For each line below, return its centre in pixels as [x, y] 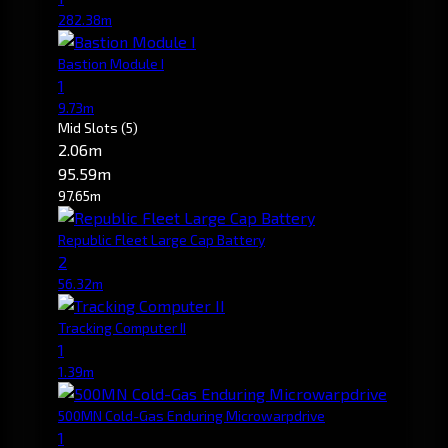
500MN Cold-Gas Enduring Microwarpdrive [191, 415]
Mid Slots [89, 127]
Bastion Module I [111, 63]
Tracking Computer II [122, 327]
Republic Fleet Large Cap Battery [161, 239]
